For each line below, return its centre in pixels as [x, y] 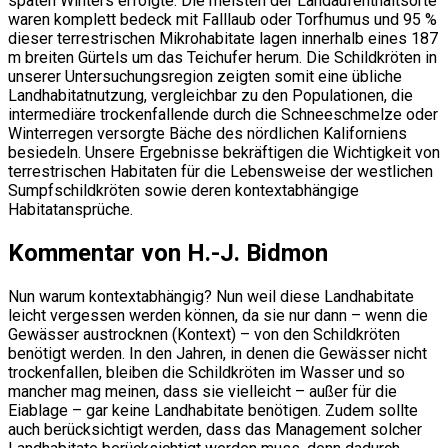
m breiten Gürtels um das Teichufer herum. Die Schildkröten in [222, 57]
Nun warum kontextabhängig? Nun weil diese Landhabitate [211, 296]
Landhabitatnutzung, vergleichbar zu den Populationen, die [210, 95]
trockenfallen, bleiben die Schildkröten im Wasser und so [206, 372]
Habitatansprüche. [70, 209]
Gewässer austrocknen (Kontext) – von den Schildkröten [204, 334]
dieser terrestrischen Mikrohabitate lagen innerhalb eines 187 [223, 38]
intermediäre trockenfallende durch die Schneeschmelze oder [223, 114]
